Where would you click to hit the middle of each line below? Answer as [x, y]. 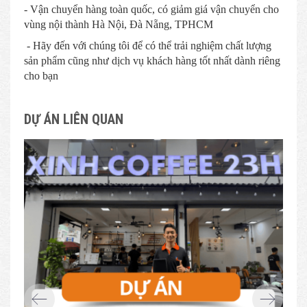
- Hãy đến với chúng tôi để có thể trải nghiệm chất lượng [148, 46]
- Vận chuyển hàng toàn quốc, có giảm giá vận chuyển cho [151, 10]
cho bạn [41, 76]
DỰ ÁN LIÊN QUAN [74, 120]
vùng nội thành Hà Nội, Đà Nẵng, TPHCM [119, 25]
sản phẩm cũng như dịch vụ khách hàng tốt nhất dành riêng [152, 61]
